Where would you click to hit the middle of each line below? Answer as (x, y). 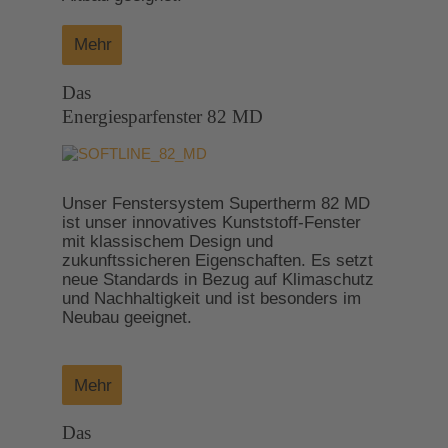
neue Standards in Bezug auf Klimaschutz (217, 278)
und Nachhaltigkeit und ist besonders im (211, 297)
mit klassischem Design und (167, 240)
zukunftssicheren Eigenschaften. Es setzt (217, 259)
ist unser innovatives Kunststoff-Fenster (211, 221)
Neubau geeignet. (126, 316)
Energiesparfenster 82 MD (162, 116)
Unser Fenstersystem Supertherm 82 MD (215, 202)
